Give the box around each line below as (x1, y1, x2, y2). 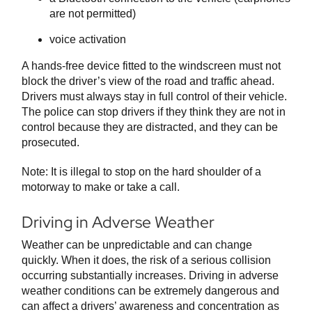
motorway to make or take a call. (22, 181, 180, 194)
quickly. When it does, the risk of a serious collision (22, 254, 271, 267)
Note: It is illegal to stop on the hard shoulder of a (22, 166, 261, 178)
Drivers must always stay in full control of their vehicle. (22, 91, 287, 103)
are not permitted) (49, 8, 136, 20)
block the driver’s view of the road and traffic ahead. (22, 75, 274, 88)
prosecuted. (22, 136, 79, 149)
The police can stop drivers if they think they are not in (22, 106, 286, 118)
